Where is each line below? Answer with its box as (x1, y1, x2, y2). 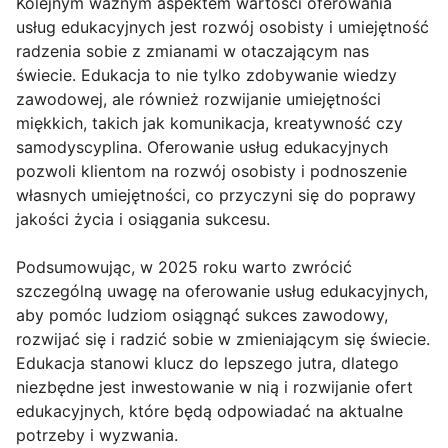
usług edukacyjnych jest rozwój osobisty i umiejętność (16, 17, 429, 37)
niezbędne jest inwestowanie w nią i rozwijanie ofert (16, 377, 413, 397)
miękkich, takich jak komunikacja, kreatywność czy (16, 113, 403, 133)
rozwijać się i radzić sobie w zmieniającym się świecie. (16, 329, 430, 349)
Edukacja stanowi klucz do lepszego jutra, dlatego (16, 353, 399, 373)
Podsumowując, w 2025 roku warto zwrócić (16, 257, 352, 277)
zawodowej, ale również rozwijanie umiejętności (16, 89, 381, 109)
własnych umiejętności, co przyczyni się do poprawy (16, 185, 416, 205)
